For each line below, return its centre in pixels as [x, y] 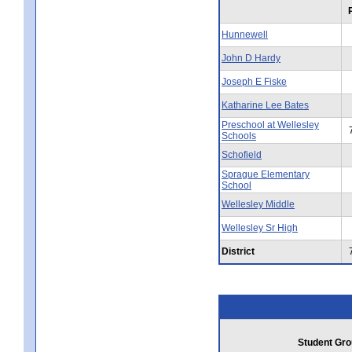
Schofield [242, 154]
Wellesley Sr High [260, 227]
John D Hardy [251, 58]
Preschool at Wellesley [270, 125]
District [238, 251]
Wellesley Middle [258, 204]
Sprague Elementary [266, 174]
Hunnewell [245, 34]
